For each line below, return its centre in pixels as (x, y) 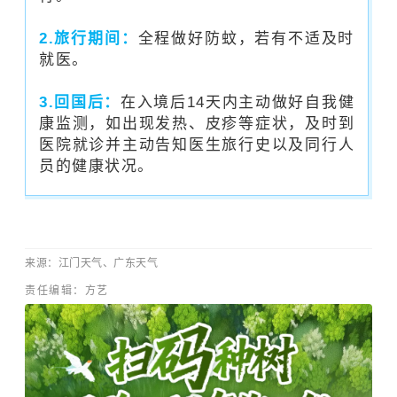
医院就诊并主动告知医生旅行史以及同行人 (197, 144)
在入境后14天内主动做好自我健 (237, 102)
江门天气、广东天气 (108, 263)
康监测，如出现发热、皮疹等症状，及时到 (197, 123)
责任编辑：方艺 (67, 290)
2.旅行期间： (89, 38)
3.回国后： (80, 102)
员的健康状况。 (97, 166)
